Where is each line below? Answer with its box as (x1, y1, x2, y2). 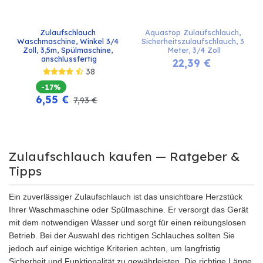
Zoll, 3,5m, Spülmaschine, (23, 45, 115, 55)
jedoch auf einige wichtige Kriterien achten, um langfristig (9, 244, 220, 253)
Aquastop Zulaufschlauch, (145, 28, 243, 37)
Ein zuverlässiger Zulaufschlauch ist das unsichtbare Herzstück (9, 192, 242, 201)
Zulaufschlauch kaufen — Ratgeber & (9, 149, 240, 164)
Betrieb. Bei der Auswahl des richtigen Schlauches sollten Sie (9, 231, 235, 240)
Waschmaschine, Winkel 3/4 (17, 36, 121, 46)
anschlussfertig (41, 54, 97, 63)
